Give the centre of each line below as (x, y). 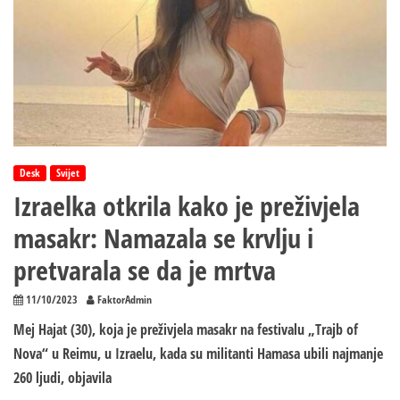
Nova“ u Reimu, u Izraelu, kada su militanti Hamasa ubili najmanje (198, 354)
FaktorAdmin (125, 300)
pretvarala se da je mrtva (145, 271)
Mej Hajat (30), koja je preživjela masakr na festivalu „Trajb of (186, 330)
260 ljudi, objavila (62, 378)
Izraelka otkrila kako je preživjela (187, 206)
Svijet (68, 173)
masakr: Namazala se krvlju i (163, 238)
